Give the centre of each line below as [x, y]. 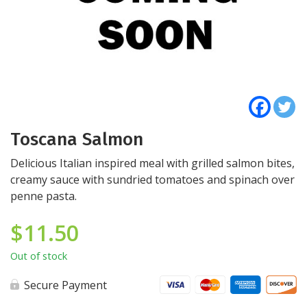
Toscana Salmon [77, 139]
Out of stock [39, 256]
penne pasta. [44, 196]
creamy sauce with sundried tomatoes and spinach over [152, 180]
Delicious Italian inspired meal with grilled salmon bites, [152, 163]
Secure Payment [65, 285]
